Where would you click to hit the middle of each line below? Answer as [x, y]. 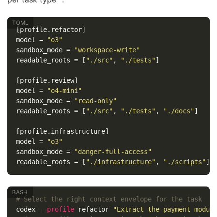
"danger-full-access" [113, 152]
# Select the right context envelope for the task [109, 199]
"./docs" [178, 111]
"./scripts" [184, 162]
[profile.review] [47, 81]
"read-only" [95, 101]
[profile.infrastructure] [62, 132]
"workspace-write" [107, 50]
